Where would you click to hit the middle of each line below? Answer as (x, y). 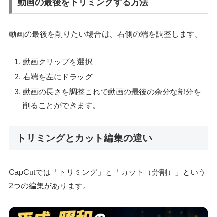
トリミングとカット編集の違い (85, 138)
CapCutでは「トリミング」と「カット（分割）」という (108, 172)
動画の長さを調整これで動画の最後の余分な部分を (112, 92)
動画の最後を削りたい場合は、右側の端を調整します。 (106, 34)
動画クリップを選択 (58, 62)
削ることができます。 (62, 106)
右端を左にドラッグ (58, 77)
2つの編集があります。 (50, 186)
